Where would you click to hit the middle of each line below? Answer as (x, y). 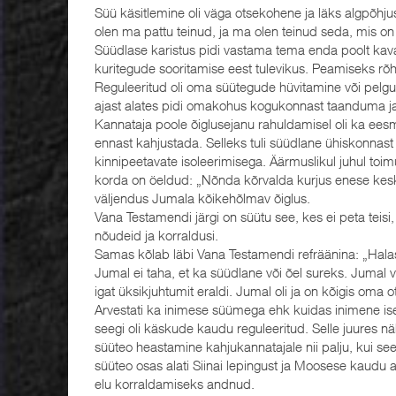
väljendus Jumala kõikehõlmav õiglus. (202, 198)
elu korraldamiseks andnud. (175, 384)
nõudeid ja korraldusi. (156, 235)
